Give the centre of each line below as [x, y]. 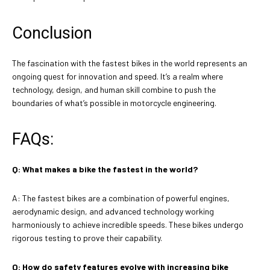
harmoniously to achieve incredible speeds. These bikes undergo [128, 224]
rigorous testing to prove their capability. [87, 237]
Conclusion [52, 33]
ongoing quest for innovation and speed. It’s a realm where [118, 76]
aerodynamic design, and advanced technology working [113, 211]
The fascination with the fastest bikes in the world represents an [130, 63]
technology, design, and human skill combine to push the [114, 89]
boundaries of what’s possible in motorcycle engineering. [114, 102]
